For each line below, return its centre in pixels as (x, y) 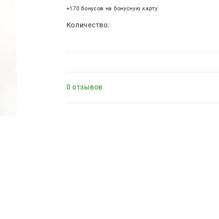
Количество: (88, 25)
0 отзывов (84, 87)
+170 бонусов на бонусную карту (112, 8)
